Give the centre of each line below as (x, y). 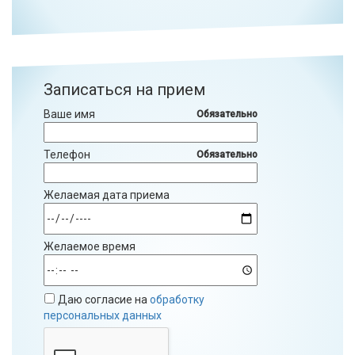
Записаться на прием (124, 90)
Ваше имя (69, 115)
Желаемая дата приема (107, 195)
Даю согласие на (103, 300)
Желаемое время (90, 247)
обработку (177, 300)
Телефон (67, 155)
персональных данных (103, 316)
